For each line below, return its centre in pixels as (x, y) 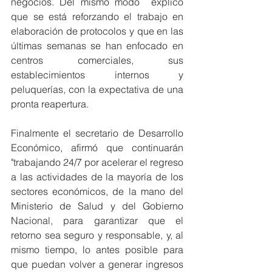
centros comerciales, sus (97, 60)
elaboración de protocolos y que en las (97, 31)
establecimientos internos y (97, 74)
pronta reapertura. (51, 104)
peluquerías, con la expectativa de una (97, 89)
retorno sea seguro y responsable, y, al (97, 235)
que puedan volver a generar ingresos (97, 264)
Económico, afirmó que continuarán (97, 147)
